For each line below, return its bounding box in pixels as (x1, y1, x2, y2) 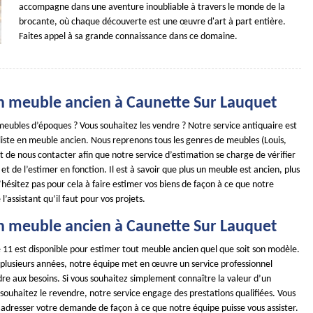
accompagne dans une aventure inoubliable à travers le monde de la (19, 2, 286, 13)
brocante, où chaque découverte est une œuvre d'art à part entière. (19, 17, 286, 27)
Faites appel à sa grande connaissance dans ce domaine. (19, 31, 238, 42)
